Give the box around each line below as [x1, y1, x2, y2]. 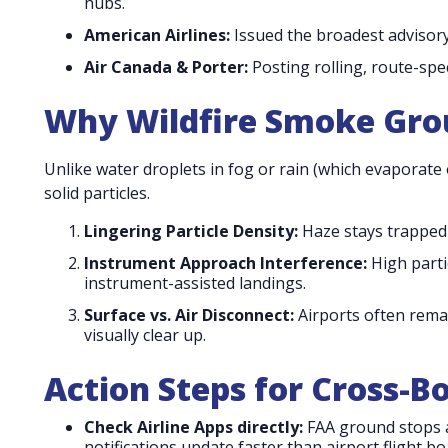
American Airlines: [84, 23, 230, 46]
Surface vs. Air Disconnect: [84, 303, 294, 326]
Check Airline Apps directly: [84, 415, 303, 438]
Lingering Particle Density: [84, 219, 298, 242]
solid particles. [44, 181, 150, 204]
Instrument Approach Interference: [84, 251, 367, 274]
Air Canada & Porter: [84, 55, 248, 78]
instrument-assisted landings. [84, 271, 306, 294]
